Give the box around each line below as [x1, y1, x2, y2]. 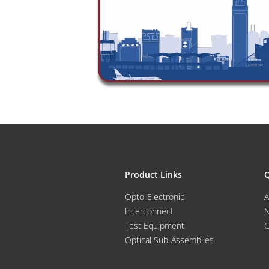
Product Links [125, 168, 182, 180]
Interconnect [125, 205, 174, 217]
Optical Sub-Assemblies [125, 234, 214, 246]
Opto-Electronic [125, 190, 184, 202]
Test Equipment [125, 219, 184, 231]
